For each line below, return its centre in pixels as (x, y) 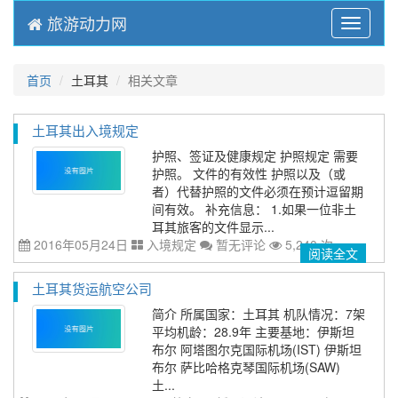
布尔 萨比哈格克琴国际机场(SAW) (247, 367)
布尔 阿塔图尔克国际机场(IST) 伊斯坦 (257, 349)
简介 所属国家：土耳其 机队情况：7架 (259, 314)
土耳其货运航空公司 (92, 288)
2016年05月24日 (79, 244)
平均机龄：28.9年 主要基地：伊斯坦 (254, 331)
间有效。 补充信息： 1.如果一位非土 (255, 209)
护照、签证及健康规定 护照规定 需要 (255, 155)
